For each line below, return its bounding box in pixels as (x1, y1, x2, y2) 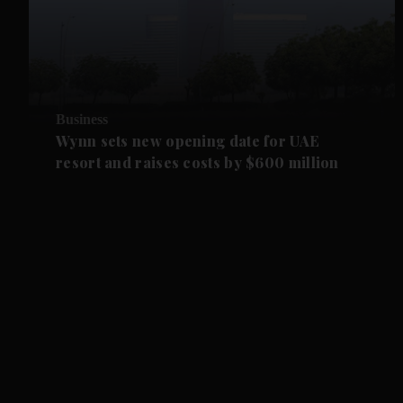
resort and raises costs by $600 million (56, 153, 339, 173)
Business (56, 112, 109, 128)
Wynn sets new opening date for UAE (56, 131, 320, 151)
